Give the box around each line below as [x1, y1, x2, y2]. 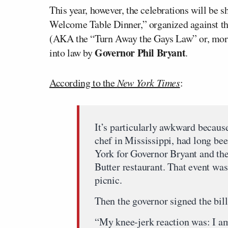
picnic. [95, 173, 122, 187]
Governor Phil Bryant [95, 45, 186, 60]
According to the [49, 76, 118, 90]
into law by [49, 46, 95, 60]
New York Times [117, 76, 180, 89]
